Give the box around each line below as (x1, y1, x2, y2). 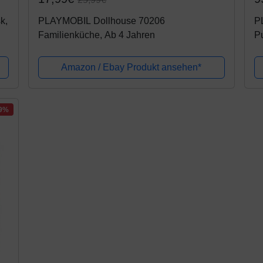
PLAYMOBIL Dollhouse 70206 (38, 16, 166, 26)
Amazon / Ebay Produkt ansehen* (61, 62, 202, 73)
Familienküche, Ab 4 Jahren (38, 30, 156, 41)
